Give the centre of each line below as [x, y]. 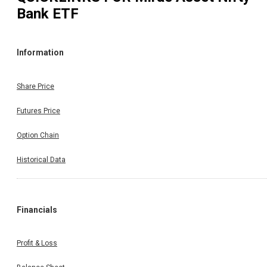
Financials [37, 209]
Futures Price [38, 111]
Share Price [35, 86]
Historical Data [41, 159]
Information [40, 53]
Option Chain [38, 135]
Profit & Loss [37, 243]
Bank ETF [48, 13]
